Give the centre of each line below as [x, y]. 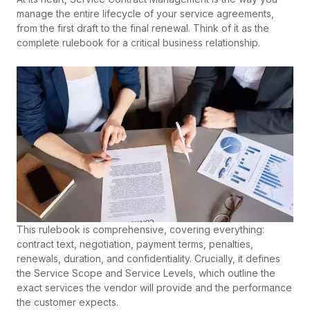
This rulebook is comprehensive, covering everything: [140, 230]
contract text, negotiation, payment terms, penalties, [135, 244]
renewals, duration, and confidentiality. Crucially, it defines [148, 259]
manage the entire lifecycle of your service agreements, [145, 14]
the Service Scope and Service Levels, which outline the [146, 273]
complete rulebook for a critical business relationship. [138, 43]
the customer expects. [67, 302]
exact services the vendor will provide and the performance [154, 288]
